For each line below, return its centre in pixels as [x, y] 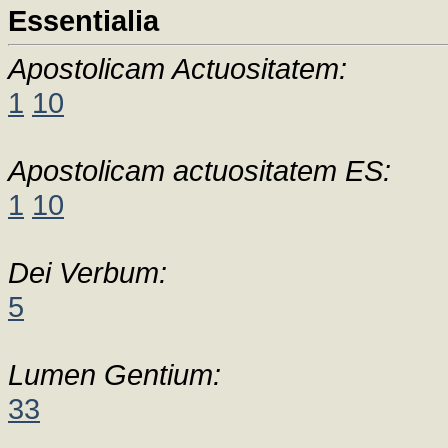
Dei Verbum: [87, 272]
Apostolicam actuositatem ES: [199, 170]
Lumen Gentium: [114, 374]
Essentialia [83, 20]
